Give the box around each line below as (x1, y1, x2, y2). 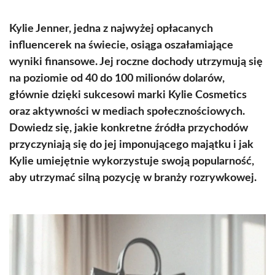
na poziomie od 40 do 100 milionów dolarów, (9, 73, 225, 84)
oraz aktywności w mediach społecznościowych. (9, 106, 245, 117)
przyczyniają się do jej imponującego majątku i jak (9, 139, 254, 150)
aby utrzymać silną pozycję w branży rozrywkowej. (9, 172, 257, 184)
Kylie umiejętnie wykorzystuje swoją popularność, (9, 156, 254, 167)
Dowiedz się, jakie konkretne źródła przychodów (9, 123, 248, 134)
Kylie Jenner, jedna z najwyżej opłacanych (9, 23, 213, 34)
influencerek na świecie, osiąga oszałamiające (9, 40, 233, 51)
